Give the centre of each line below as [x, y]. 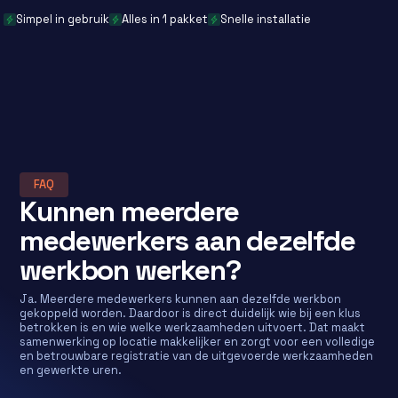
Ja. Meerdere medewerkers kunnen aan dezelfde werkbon [181, 299]
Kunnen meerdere [129, 211]
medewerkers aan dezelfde [187, 241]
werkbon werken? [130, 270]
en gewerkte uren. [71, 370]
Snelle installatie [266, 19]
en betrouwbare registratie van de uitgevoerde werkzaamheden [197, 356]
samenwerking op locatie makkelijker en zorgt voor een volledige [198, 342]
